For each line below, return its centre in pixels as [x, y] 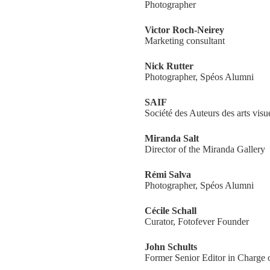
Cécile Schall [171, 211]
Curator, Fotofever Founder [197, 221]
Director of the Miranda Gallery [205, 149]
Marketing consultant [185, 41]
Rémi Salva [168, 174]
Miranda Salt [172, 138]
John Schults [171, 247]
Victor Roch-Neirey [184, 30]
